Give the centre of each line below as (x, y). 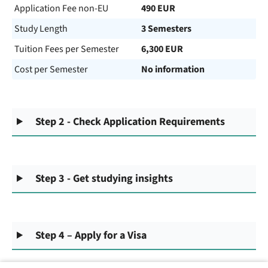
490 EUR (158, 8)
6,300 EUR (162, 49)
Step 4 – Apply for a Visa (91, 235)
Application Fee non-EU (61, 8)
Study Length (41, 29)
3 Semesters (166, 29)
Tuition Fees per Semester (67, 49)
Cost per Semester (51, 69)
